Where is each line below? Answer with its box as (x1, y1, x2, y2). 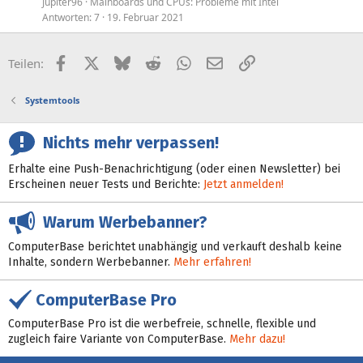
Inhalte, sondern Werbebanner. (8, 254, 173, 269)
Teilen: (8, 55, 44, 71)
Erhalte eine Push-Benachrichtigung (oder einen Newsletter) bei (8, 162, 340, 176)
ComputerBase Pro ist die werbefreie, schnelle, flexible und (8, 317, 316, 331)
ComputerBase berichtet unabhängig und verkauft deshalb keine (8, 239, 342, 254)
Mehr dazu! (229, 332, 285, 347)
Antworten (42, 11, 89, 24)
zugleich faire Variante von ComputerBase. (8, 332, 229, 347)
